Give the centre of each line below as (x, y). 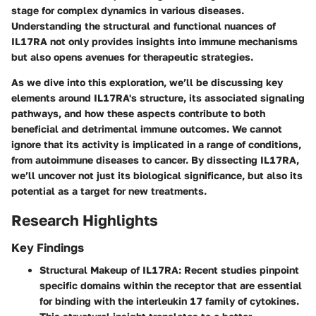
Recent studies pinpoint (240, 270)
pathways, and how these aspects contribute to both (138, 113)
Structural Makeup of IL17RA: (110, 270)
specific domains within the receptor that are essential (171, 286)
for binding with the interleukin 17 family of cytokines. (169, 301)
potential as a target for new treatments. (109, 190)
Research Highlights (85, 220)
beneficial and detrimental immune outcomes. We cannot (147, 128)
